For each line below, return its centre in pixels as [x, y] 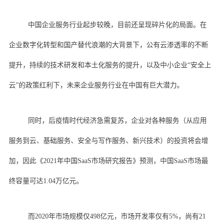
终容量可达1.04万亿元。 [46, 181]
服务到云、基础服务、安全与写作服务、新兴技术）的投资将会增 [108, 140]
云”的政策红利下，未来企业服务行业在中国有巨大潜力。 [96, 85]
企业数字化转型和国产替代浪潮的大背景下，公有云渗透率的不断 [108, 45]
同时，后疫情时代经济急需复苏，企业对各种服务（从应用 [117, 120]
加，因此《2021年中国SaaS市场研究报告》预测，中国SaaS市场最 [108, 161]
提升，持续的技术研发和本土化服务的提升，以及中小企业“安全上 [110, 65]
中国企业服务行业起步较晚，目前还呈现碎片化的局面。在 [117, 25]
